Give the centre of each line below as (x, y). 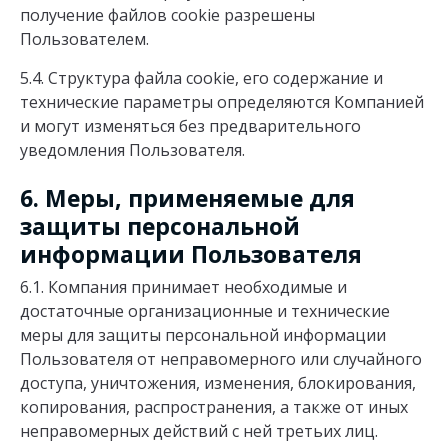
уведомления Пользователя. (132, 150)
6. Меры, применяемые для (187, 197)
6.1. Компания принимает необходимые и (183, 287)
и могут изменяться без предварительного (190, 126)
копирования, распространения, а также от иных (214, 407)
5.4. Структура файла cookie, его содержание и (201, 78)
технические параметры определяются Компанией (222, 102)
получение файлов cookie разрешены (167, 15)
